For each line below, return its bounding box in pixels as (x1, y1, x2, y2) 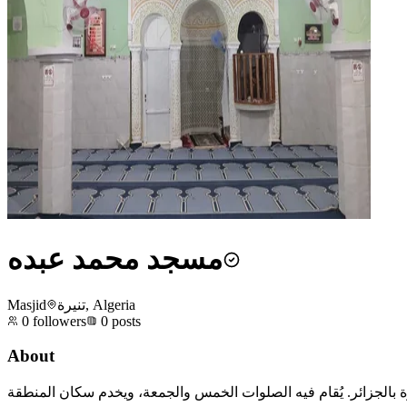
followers (29, 313, 86, 329)
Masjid (7, 296, 46, 313)
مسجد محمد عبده (7, 243, 223, 276)
